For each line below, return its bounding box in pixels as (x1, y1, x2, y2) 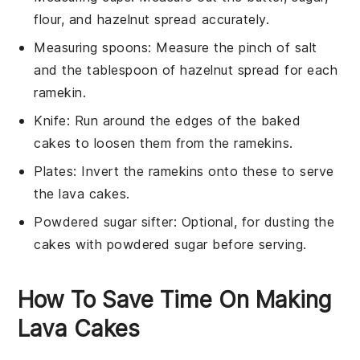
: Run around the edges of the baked (66, 112, 301, 129)
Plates (34, 163, 74, 180)
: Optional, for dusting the (173, 214, 335, 231)
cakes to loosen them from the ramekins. (34, 135, 293, 152)
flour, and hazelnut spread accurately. (34, 11, 270, 28)
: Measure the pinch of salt (148, 39, 317, 56)
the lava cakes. (34, 186, 130, 202)
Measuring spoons (34, 39, 149, 56)
